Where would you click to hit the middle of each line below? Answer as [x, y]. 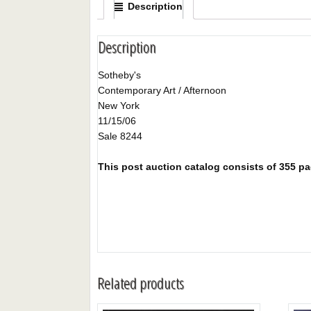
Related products [141, 283]
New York [119, 105]
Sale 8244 [120, 136]
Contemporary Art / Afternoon [162, 90]
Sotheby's [120, 75]
